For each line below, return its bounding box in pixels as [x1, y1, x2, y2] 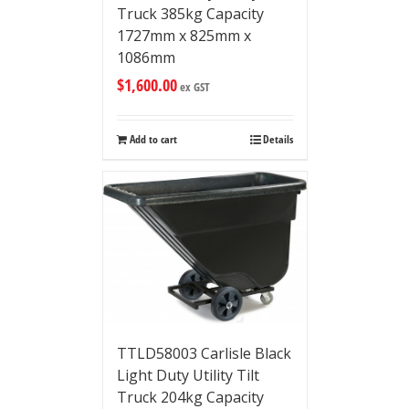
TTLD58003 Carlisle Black [116, 343, 291, 364]
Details [262, 131, 293, 147]
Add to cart [129, 131, 177, 147]
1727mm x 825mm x [116, 25, 251, 46]
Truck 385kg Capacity [116, 3, 264, 24]
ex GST [176, 78, 210, 95]
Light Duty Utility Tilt [116, 365, 259, 386]
